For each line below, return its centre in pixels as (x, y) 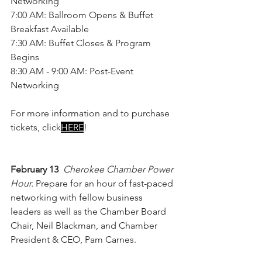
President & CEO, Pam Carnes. (73, 240)
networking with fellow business (78, 198)
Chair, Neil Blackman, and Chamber (85, 226)
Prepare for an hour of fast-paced (106, 184)
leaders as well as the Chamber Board (89, 212)
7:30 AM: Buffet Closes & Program (82, 43)
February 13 (36, 170)
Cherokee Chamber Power (119, 170)
